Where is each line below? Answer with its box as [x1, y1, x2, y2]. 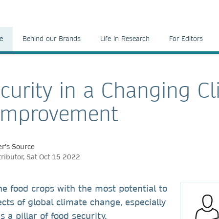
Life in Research [100, 34, 150, 43]
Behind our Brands [22, 34, 81, 43]
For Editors [169, 34, 203, 43]
